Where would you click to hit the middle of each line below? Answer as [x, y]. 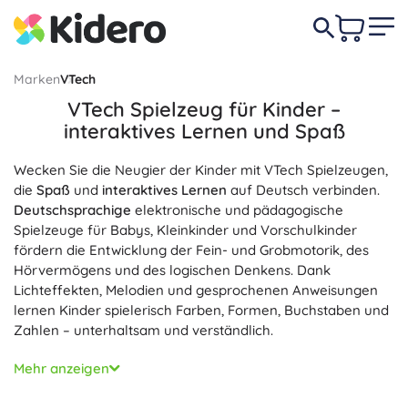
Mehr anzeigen [61, 368]
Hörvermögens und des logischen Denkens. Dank [172, 270]
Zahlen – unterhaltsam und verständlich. [143, 330]
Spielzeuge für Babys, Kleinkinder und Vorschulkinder [185, 230]
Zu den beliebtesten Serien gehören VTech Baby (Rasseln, [200, 359]
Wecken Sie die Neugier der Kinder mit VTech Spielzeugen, [201, 170]
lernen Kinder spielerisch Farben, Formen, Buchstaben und [201, 310]
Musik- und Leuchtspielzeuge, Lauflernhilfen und [168, 379]
